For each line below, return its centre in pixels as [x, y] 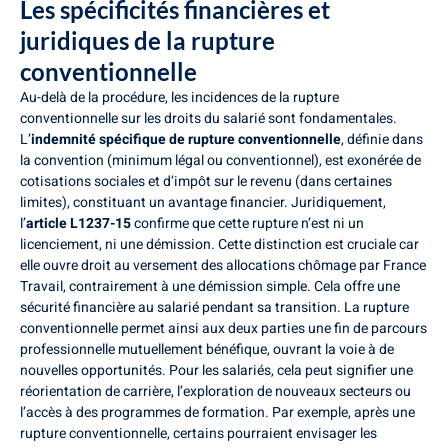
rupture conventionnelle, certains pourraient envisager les [198, 434]
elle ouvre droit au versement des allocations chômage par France [223, 266]
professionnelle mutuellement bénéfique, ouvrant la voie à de [207, 350]
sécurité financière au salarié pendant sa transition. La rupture [214, 308]
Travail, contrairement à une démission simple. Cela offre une [210, 287]
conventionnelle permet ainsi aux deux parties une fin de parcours [223, 329]
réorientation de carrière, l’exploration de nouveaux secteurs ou [215, 392]
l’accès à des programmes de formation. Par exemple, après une [217, 413]
